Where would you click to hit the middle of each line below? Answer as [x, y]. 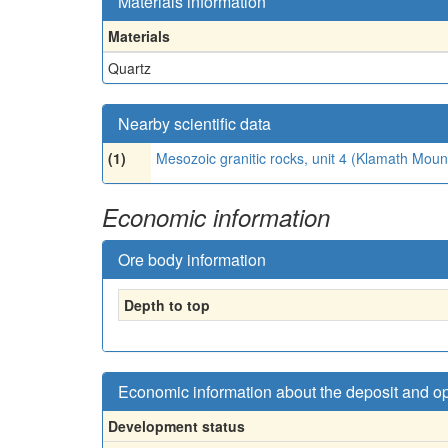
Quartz [129, 67]
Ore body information [192, 259]
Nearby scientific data [194, 123]
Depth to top [167, 304]
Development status [176, 425]
